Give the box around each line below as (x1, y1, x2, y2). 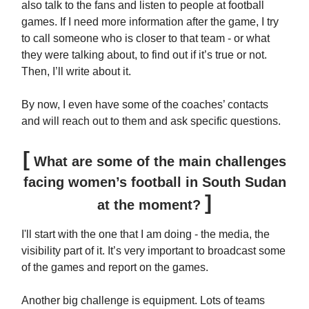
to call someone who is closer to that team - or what (21, 32, 270, 44)
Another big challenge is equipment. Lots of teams (21, 294, 265, 306)
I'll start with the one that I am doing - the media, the (21, 228, 270, 240)
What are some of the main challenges (30, 153, 286, 169)
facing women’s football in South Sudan (23, 174, 286, 190)
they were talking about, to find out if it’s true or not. (21, 48, 267, 61)
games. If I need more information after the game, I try (21, 15, 279, 28)
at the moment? (97, 197, 205, 212)
